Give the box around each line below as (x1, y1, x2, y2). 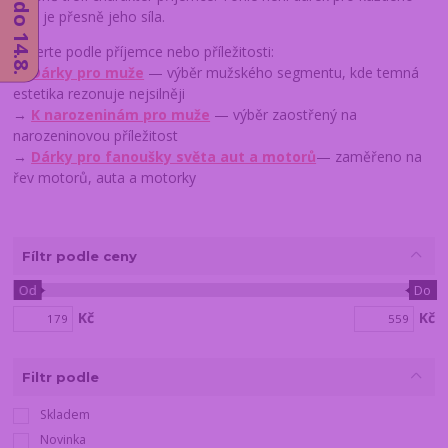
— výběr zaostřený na (210, 105, 358, 125)
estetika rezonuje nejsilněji (13, 84, 186, 104)
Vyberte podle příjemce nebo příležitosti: (13, 42, 275, 62)
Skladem (39, 405, 90, 423)
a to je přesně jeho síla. (13, 7, 166, 27)
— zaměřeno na (316, 147, 423, 167)
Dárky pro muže (31, 63, 145, 83)
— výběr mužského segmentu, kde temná (144, 63, 420, 83)
